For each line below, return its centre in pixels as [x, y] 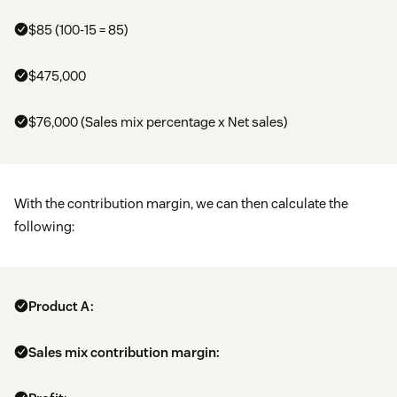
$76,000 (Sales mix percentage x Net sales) [158, 122]
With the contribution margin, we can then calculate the [181, 204]
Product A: [61, 307]
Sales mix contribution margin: [124, 353]
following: [44, 227]
